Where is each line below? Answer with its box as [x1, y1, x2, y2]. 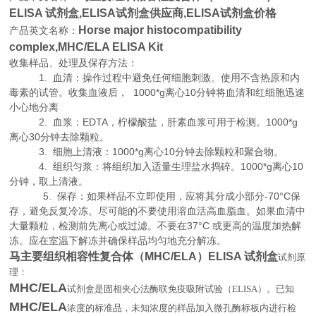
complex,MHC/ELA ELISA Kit [9, 41, 169, 53]
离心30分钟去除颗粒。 [9, 131, 110, 142]
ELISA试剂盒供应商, [82, 7, 187, 19]
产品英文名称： [9, 25, 79, 36]
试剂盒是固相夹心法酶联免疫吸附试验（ [67, 284, 233, 294]
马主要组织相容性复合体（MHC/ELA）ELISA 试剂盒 [9, 250, 279, 262]
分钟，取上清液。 [9, 176, 89, 187]
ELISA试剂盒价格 [186, 7, 277, 19]
